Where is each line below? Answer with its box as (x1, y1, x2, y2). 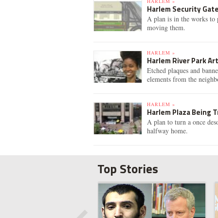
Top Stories (97, 160, 158, 178)
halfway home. (147, 126, 188, 135)
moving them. (147, 23, 185, 32)
